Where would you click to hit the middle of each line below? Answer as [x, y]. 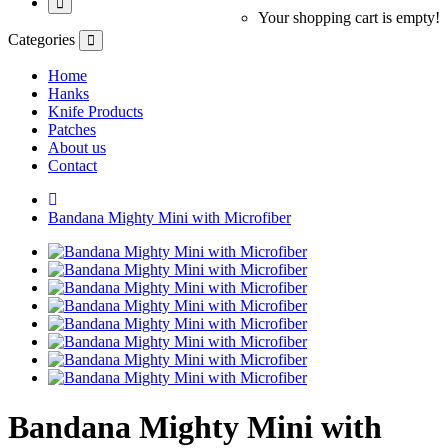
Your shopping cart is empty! [349, 18]
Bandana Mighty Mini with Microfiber [169, 218]
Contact [72, 166]
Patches [72, 130]
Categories [41, 40]
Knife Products [95, 112]
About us [77, 148]
